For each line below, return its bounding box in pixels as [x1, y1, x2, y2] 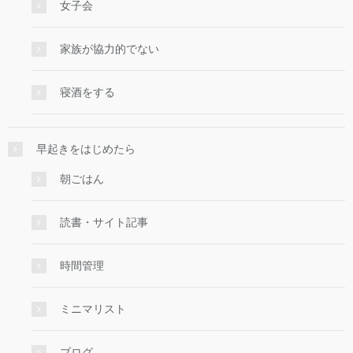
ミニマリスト [60, 303, 126, 316]
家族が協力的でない [60, 43, 159, 56]
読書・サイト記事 [60, 216, 148, 229]
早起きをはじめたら [36, 143, 136, 156]
